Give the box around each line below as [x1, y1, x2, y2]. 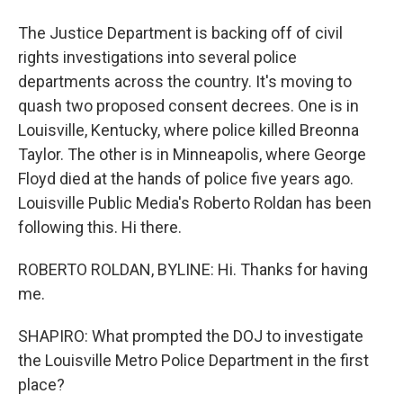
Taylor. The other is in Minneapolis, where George [18, 145, 366, 164]
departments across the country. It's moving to [18, 72, 352, 91]
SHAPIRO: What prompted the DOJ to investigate [18, 327, 363, 345]
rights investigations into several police [18, 48, 297, 67]
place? [18, 375, 65, 394]
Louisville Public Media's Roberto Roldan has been [18, 193, 372, 212]
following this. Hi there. [18, 218, 182, 237]
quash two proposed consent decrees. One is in [18, 96, 359, 115]
